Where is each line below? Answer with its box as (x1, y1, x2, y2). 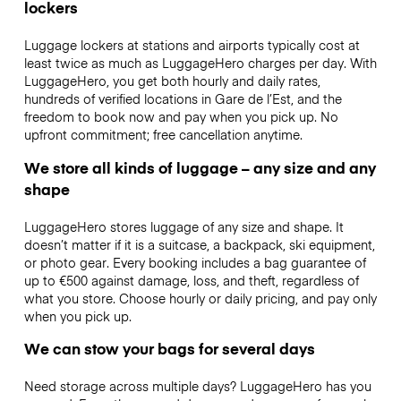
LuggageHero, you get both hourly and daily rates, (23, 72, 320, 90)
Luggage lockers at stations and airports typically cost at (23, 36, 360, 55)
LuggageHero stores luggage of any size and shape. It (23, 217, 344, 235)
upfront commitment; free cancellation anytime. (23, 125, 303, 144)
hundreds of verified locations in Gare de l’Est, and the (23, 90, 342, 108)
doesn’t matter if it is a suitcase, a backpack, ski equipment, (23, 235, 375, 253)
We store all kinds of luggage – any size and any (23, 156, 376, 178)
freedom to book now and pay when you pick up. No (23, 107, 338, 126)
